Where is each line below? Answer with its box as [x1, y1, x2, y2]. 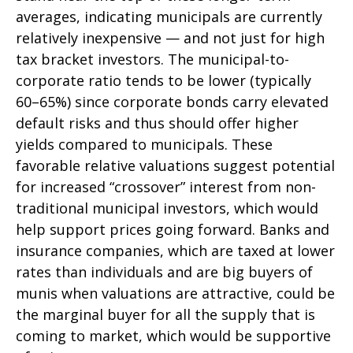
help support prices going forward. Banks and [16, 220, 329, 240]
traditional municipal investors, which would [16, 199, 318, 218]
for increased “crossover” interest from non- [16, 177, 316, 197]
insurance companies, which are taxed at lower [16, 241, 335, 261]
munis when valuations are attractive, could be [16, 284, 335, 303]
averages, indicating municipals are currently [16, 7, 322, 27]
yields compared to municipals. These [16, 135, 273, 154]
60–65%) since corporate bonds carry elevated [16, 92, 329, 112]
